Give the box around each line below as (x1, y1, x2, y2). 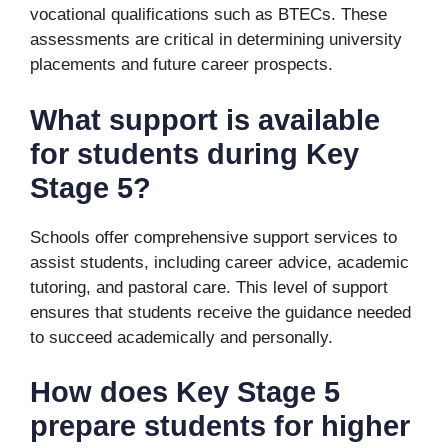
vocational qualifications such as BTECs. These (30, 5, 387, 24)
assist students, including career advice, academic (30, 252, 409, 272)
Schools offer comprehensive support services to (30, 227, 397, 247)
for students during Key (30, 137, 359, 170)
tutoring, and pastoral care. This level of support (30, 277, 388, 297)
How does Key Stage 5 (30, 376, 340, 408)
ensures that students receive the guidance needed (30, 302, 411, 322)
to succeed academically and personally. (30, 327, 333, 347)
